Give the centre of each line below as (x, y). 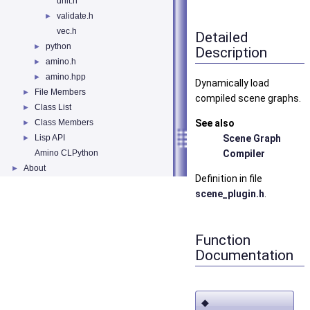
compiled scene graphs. (248, 99)
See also (215, 124)
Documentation (244, 255)
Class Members (64, 122)
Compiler (244, 154)
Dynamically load (232, 83)
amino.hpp (66, 77)
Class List (53, 107)
